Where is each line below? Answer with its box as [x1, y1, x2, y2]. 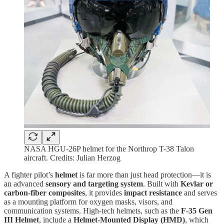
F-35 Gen [181, 206, 212, 215]
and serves [182, 188, 217, 197]
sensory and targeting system [45, 179, 143, 188]
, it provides [85, 188, 124, 197]
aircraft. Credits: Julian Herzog [24, 153, 120, 162]
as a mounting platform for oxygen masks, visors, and [4, 197, 172, 206]
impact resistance [124, 188, 182, 197]
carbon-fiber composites [4, 188, 85, 197]
